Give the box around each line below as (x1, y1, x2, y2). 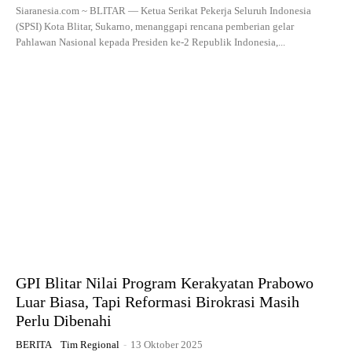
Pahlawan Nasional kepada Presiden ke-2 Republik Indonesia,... (16, 36, 285, 49)
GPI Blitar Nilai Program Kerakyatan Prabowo (16, 274, 313, 292)
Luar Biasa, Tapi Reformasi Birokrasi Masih (16, 293, 299, 311)
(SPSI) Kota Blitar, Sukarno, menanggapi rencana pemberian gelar (16, 20, 294, 33)
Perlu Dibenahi (16, 312, 112, 330)
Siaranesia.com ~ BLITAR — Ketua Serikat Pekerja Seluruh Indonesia (16, 5, 311, 17)
